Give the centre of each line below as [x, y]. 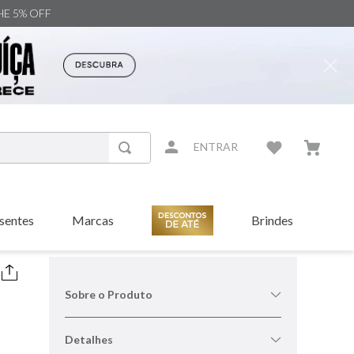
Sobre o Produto [108, 294]
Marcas [92, 220]
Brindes [272, 220]
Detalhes [88, 339]
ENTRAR [216, 147]
